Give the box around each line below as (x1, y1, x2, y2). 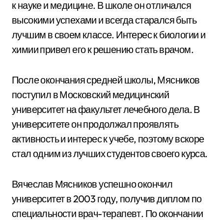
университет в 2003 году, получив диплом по (12, 192, 202, 205)
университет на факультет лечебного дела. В (12, 103, 200, 115)
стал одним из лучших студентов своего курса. (12, 147, 208, 160)
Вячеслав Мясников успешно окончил (12, 178, 173, 190)
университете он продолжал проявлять (12, 118, 178, 130)
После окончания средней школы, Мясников (12, 74, 200, 86)
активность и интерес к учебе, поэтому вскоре (12, 133, 204, 145)
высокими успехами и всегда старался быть (12, 14, 196, 26)
